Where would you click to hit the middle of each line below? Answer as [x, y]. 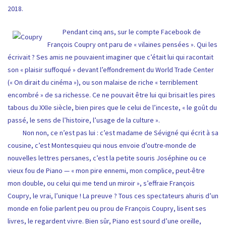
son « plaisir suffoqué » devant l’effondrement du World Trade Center [111, 70]
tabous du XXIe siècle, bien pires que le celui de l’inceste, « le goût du [112, 108]
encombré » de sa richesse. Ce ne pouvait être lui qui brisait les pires [111, 95]
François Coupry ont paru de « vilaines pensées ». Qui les [132, 45]
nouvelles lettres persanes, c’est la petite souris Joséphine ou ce [107, 158]
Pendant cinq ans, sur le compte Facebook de [124, 32]
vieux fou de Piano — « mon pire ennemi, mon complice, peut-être [106, 171]
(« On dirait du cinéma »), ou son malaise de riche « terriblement [103, 82]
